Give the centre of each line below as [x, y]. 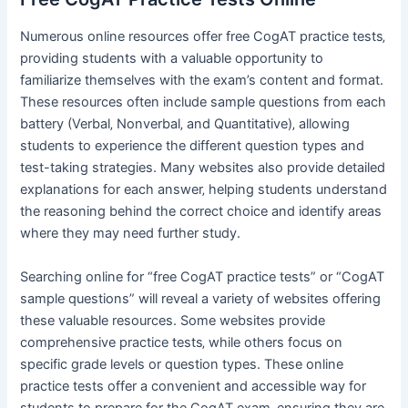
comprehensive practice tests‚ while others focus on [182, 342]
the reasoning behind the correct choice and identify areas [201, 212]
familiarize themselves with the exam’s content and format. [202, 81]
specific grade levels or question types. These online [182, 364]
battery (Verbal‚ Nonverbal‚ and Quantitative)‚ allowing [185, 124]
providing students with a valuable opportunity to [172, 59]
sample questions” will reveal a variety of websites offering [201, 298]
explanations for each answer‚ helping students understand [204, 190]
